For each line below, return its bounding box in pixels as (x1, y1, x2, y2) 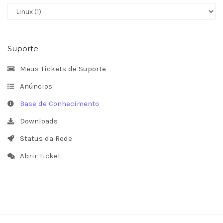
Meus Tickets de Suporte (16, 64, 106, 73)
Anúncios (16, 82, 52, 91)
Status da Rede (16, 134, 72, 143)
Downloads (16, 116, 58, 125)
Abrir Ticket (16, 151, 61, 160)
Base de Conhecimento (16, 99, 99, 108)
